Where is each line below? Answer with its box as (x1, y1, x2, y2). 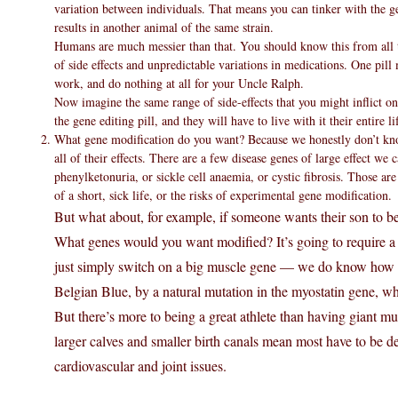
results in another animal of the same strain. (54, 19, 274, 36)
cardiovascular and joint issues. (54, 356, 227, 375)
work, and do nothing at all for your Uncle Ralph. (54, 75, 304, 92)
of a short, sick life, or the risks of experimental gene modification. (54, 187, 392, 203)
